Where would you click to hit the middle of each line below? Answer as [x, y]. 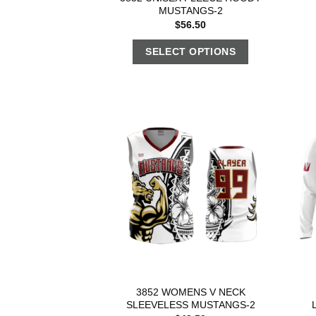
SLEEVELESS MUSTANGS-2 [190, 304]
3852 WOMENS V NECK [190, 292]
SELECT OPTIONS [191, 52]
